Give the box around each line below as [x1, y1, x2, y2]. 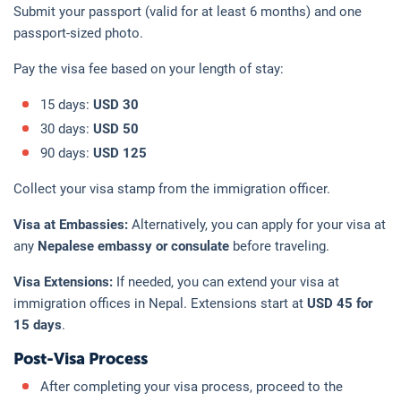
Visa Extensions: [13, 273, 116, 290]
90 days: [40, 144, 93, 161]
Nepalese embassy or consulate [38, 237, 229, 254]
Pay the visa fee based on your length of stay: [13, 60, 284, 77]
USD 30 [93, 96, 139, 113]
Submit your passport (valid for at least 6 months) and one [13, 3, 362, 20]
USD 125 [93, 144, 147, 161]
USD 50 [93, 120, 139, 137]
